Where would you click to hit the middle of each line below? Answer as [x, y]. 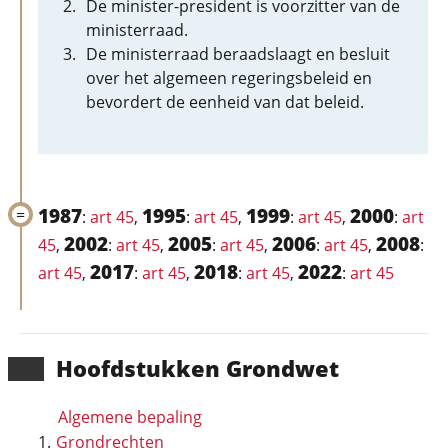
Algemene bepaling [130, 417]
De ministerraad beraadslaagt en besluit [238, 54]
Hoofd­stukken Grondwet [197, 368]
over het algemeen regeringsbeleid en [229, 78]
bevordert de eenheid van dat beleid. [225, 102]
